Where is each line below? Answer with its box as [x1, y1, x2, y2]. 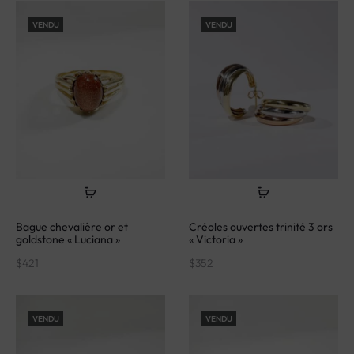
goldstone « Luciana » [16, 226, 120, 241]
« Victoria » [189, 226, 243, 241]
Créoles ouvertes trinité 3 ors [189, 213, 333, 228]
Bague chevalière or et [16, 213, 128, 228]
